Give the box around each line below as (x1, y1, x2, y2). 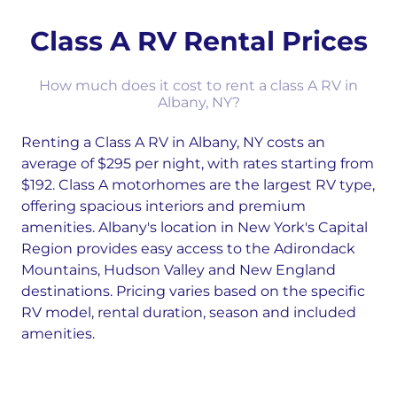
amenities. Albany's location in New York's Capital (21, 219, 368, 236)
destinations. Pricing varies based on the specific (21, 283, 365, 300)
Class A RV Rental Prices (29, 25, 368, 58)
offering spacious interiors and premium (21, 198, 306, 214)
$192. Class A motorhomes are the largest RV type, (21, 176, 375, 193)
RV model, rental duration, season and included (21, 304, 356, 321)
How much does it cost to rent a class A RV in (39, 77, 358, 94)
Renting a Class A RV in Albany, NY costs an (21, 134, 325, 151)
